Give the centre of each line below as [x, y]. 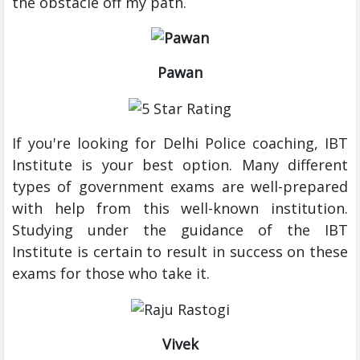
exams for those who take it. [111, 273]
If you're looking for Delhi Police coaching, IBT [180, 143]
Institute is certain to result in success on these [180, 251]
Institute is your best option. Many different [180, 164]
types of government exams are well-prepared [180, 186]
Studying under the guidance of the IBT [180, 229]
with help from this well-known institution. [180, 208]
